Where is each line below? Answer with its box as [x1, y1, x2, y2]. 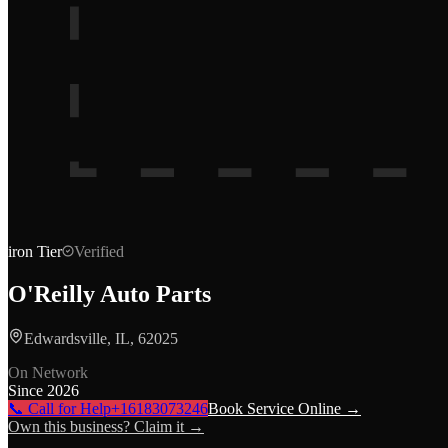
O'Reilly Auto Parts [8, 280, 211, 307]
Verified [74, 243, 124, 260]
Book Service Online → [208, 399, 361, 417]
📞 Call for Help [8, 399, 111, 417]
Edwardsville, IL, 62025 [24, 329, 178, 347]
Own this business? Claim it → [8, 417, 204, 435]
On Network [8, 363, 88, 381]
